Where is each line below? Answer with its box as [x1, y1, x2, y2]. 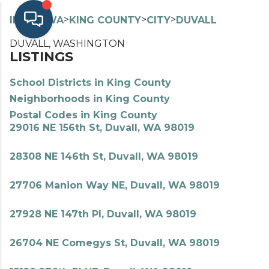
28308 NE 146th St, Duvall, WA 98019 [10, 151, 198, 162]
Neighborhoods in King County [10, 93, 170, 104]
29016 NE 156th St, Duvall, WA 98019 [10, 122, 195, 133]
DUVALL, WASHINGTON [10, 38, 125, 49]
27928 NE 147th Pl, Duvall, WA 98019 [10, 208, 196, 220]
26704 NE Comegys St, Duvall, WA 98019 [10, 237, 220, 249]
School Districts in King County [10, 77, 171, 88]
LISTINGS [10, 49, 73, 65]
